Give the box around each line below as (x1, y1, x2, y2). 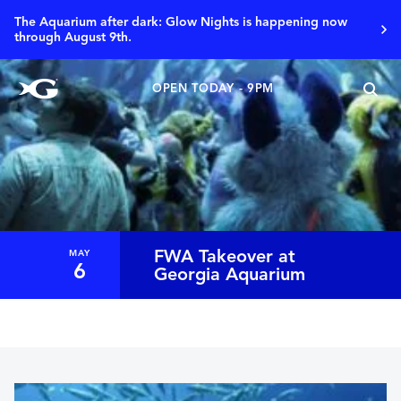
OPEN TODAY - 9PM (152, 81, 274, 96)
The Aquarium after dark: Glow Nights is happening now (14, 14, 347, 30)
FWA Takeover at (154, 245, 296, 268)
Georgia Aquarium (154, 263, 306, 286)
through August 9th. (14, 30, 132, 45)
